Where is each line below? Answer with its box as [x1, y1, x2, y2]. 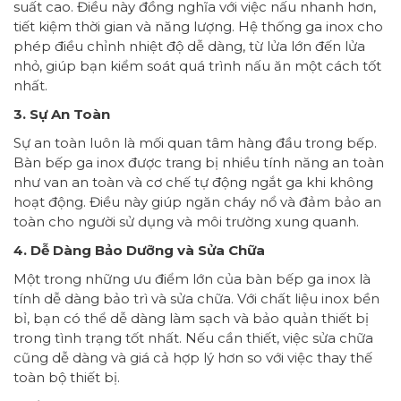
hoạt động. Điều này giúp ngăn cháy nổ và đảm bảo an [13, 192, 381, 210]
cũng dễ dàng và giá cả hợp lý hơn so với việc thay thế [13, 348, 372, 366]
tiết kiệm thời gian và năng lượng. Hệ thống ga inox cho [13, 17, 383, 35]
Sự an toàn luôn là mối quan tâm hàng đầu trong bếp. [13, 133, 377, 151]
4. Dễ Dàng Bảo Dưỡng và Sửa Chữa [13, 241, 265, 259]
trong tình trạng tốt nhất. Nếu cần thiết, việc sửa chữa [13, 328, 373, 346]
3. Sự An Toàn [13, 105, 110, 123]
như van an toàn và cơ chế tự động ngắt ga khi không [13, 173, 373, 191]
